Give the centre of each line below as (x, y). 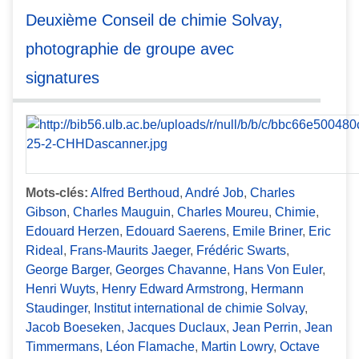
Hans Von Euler (278, 269)
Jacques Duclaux (177, 327)
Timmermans (63, 346)
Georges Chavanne (171, 269)
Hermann (277, 288)
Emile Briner (267, 231)
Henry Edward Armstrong (173, 288)
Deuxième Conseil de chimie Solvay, (154, 20)
